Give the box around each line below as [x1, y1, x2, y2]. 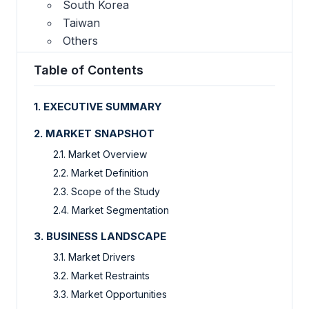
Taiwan [63, 16, 100, 30]
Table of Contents [34, 62, 143, 77]
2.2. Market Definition [53, 166, 148, 179]
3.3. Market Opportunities [53, 288, 170, 300]
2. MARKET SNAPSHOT [34, 126, 154, 140]
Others [63, 34, 98, 48]
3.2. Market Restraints [53, 269, 150, 281]
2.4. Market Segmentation [53, 203, 169, 216]
